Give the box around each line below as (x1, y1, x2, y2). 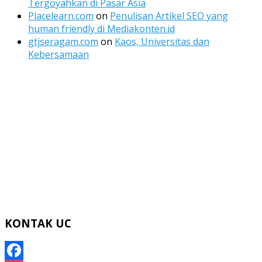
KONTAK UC (5, 215, 71, 230)
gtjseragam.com (28, 35, 98, 48)
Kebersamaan (28, 47, 89, 61)
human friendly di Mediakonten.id (28, 22, 175, 35)
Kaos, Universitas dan (115, 35, 209, 48)
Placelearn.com (28, 9, 94, 22)
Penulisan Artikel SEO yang (110, 9, 228, 22)
